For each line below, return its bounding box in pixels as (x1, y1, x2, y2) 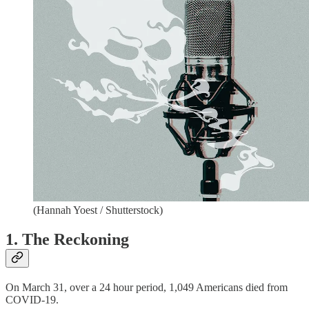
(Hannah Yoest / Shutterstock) (33, 204, 163, 217)
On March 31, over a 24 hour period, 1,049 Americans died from (6, 281, 288, 294)
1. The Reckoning (6, 230, 129, 249)
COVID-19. (6, 294, 59, 306)
